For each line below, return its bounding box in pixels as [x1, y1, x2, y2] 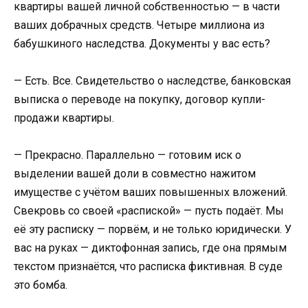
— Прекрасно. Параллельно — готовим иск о [14, 148, 241, 162]
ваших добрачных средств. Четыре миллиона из [14, 18, 265, 32]
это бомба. [14, 278, 67, 292]
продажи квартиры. [14, 111, 114, 124]
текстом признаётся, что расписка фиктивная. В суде [14, 260, 283, 274]
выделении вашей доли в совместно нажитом [14, 167, 256, 181]
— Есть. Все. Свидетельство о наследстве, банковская [14, 74, 291, 87]
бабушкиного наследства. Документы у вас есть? [14, 36, 270, 50]
